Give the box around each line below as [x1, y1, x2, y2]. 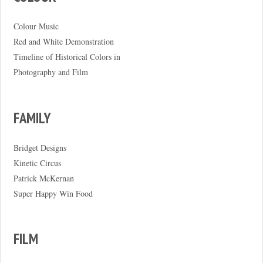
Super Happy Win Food [13, 187, 93, 199]
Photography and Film [13, 66, 88, 77]
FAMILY [13, 108, 51, 127]
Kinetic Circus [13, 157, 61, 168]
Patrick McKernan [13, 172, 74, 184]
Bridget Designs [13, 141, 66, 153]
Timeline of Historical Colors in [13, 51, 120, 62]
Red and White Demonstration [13, 36, 114, 47]
